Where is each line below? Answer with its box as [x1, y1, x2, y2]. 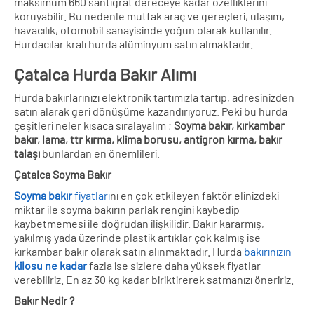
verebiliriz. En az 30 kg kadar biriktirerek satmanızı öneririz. [14, 272, 294, 286]
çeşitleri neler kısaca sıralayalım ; [14, 118, 174, 132]
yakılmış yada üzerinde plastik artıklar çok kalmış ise [14, 230, 261, 244]
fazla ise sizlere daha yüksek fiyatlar [87, 258, 261, 272]
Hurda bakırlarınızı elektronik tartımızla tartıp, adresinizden [14, 90, 294, 104]
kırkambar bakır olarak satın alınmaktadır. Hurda [14, 244, 244, 258]
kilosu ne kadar [14, 258, 87, 272]
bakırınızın [244, 244, 292, 258]
